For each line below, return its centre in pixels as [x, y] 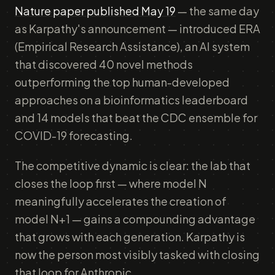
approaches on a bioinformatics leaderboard [131, 100]
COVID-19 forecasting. [74, 135]
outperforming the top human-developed [122, 82]
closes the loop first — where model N [111, 183]
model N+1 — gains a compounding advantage [135, 219]
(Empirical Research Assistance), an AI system [132, 46]
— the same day [217, 11]
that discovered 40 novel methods [104, 64]
